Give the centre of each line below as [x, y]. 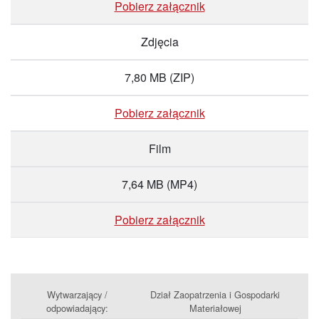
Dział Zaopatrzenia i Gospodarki [215, 294]
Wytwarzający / [77, 294]
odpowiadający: [77, 308]
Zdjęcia [159, 42]
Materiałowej [215, 308]
